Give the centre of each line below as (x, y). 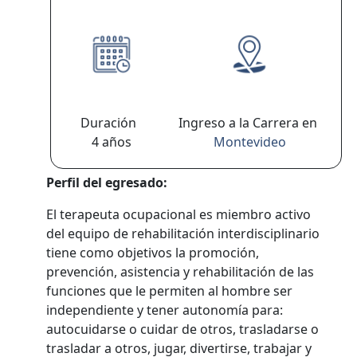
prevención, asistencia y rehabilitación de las (180, 272)
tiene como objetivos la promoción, (153, 253)
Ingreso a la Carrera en (249, 123)
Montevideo (249, 142)
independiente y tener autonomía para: (165, 310)
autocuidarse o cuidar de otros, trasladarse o (183, 329)
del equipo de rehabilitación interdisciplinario (183, 233)
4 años (112, 142)
